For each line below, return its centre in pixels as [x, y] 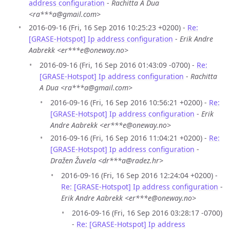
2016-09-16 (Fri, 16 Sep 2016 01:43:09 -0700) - [118, 65]
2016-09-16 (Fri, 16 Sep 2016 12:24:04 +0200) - [139, 176]
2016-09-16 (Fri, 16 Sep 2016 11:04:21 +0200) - [130, 138]
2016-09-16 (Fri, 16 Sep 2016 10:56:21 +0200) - [130, 102]
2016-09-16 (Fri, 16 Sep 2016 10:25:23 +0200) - [108, 27]
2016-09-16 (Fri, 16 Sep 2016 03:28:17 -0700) [147, 213]
